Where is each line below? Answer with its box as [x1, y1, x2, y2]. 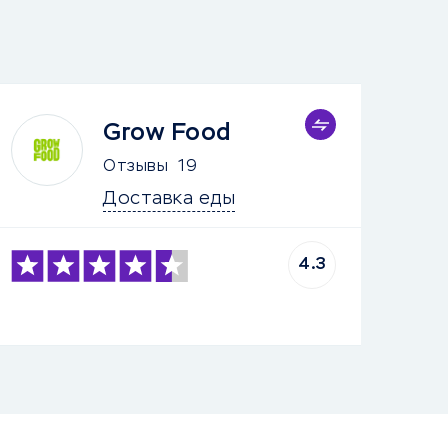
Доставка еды [103, 190, 236, 208]
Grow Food [103, 121, 231, 145]
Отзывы [103, 159, 169, 175]
